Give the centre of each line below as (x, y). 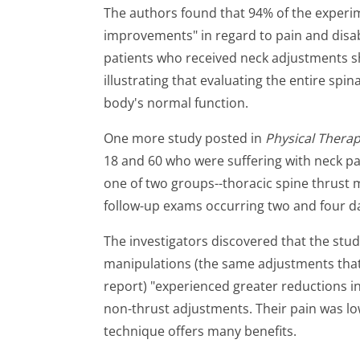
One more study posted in (184, 138)
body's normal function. (176, 103)
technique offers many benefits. (200, 331)
